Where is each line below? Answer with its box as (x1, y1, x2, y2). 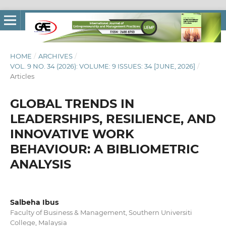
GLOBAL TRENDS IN (10, 96, 134, 111)
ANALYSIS (10, 156, 71, 172)
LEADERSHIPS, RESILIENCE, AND (10, 111, 216, 126)
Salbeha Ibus (10, 197, 59, 207)
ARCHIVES (38, 51, 73, 60)
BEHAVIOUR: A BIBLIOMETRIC (10, 141, 199, 156)
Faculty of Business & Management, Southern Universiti (10, 208, 192, 216)
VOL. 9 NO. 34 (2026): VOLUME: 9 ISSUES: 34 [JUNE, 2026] (10, 62, 195, 70)
